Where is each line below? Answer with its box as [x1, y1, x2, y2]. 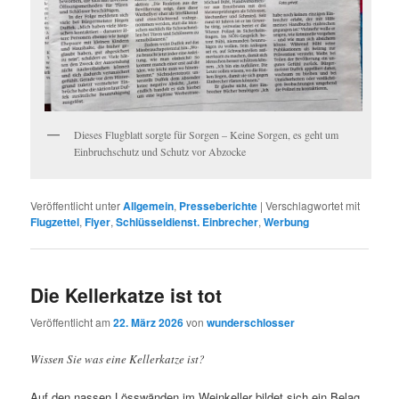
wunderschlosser [207, 314, 296, 331]
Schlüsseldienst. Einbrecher [116, 213, 259, 230]
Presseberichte [179, 197, 258, 214]
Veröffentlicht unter [30, 197, 121, 213]
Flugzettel [30, 213, 80, 230]
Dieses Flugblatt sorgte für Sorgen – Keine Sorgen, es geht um [74, 126, 339, 142]
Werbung [264, 213, 310, 230]
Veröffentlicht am [30, 314, 114, 330]
